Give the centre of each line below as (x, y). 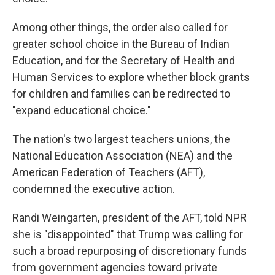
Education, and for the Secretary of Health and (124, 60)
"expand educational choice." (82, 110)
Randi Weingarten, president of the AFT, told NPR (130, 218)
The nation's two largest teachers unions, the (121, 139)
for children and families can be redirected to (121, 94)
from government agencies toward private (115, 267)
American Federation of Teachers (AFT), (109, 172)
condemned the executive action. (94, 189)
